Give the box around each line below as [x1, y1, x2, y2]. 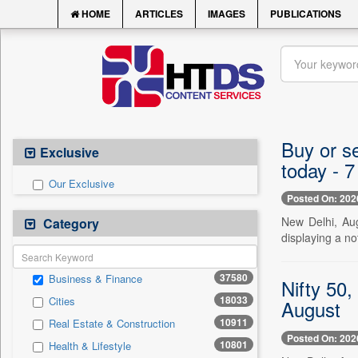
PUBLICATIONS [270, 6, 341, 21]
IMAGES [208, 6, 245, 21]
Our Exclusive [49, 176, 114, 191]
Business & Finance [49, 271, 142, 286]
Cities [49, 293, 75, 308]
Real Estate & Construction [49, 316, 175, 331]
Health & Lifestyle [49, 338, 131, 353]
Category [40, 214, 99, 233]
